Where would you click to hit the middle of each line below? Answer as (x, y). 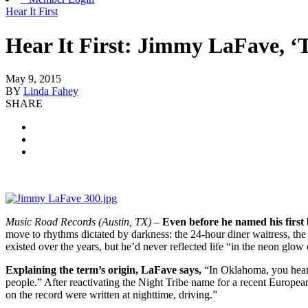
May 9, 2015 (33, 79)
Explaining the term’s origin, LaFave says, (103, 270)
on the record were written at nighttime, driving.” (111, 295)
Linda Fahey (51, 91)
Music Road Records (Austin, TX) (78, 222)
